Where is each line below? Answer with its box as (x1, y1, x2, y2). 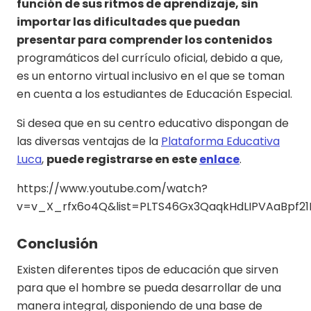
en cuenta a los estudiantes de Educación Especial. (17, 86, 292, 103)
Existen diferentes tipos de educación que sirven (17, 262, 278, 278)
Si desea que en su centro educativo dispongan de (17, 115, 289, 132)
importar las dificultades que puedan (17, 14, 240, 31)
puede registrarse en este (47, 151, 199, 168)
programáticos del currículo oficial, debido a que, (17, 50, 283, 67)
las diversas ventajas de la (17, 133, 161, 150)
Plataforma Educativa (161, 133, 280, 150)
